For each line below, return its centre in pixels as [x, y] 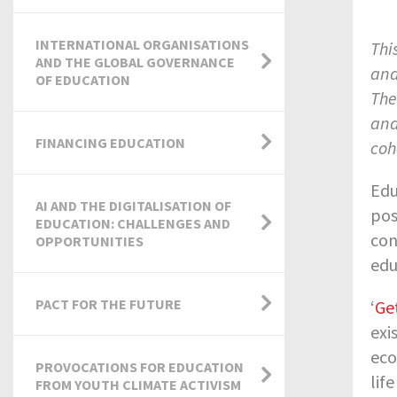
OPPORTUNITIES [90, 241]
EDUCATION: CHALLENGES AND [133, 223]
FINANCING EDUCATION [110, 143]
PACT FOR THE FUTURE [109, 304]
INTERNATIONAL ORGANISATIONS [142, 44]
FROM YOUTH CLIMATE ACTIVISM [138, 385]
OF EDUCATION [83, 80]
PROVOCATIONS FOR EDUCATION [140, 367]
